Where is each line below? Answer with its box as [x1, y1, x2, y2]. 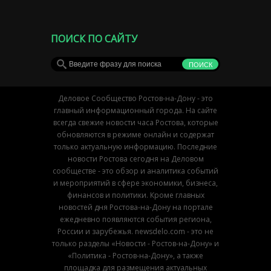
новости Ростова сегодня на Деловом [67, 153, 204, 164]
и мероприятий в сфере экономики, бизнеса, [53, 177, 218, 188]
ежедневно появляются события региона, [59, 214, 212, 224]
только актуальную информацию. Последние [54, 141, 217, 152]
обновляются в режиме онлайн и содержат [57, 129, 214, 140]
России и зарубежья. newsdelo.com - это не [57, 226, 214, 237]
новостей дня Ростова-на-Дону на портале [58, 201, 213, 212]
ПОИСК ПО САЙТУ [51, 31, 137, 45]
